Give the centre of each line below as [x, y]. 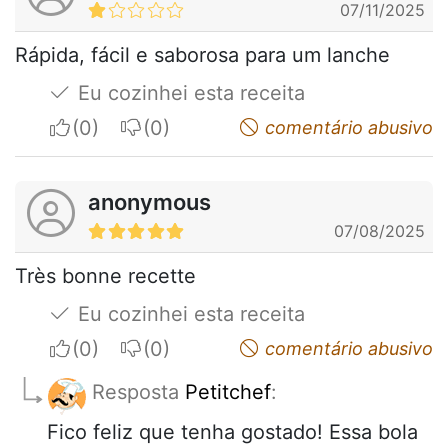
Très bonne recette [105, 276]
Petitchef [228, 392]
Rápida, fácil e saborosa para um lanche [202, 55]
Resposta [138, 392]
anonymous [149, 202]
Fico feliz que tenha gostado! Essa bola [232, 432]
